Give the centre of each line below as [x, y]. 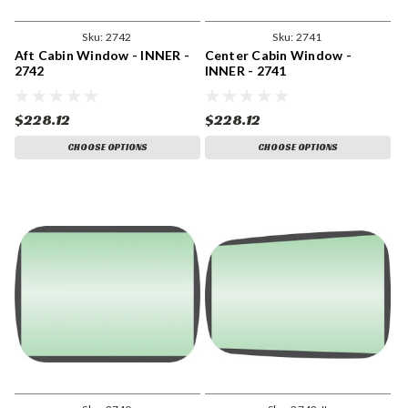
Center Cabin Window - [278, 56]
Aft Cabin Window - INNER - [102, 56]
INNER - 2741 [245, 71]
